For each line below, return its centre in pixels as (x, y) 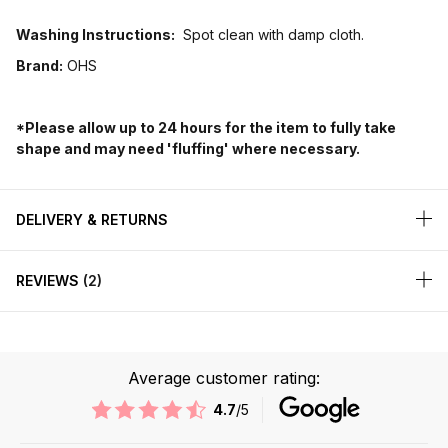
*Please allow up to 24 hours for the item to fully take (206, 128)
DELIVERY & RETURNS (92, 220)
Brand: (39, 66)
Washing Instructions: (95, 35)
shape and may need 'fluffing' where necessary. (188, 149)
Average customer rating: (224, 378)
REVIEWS (49, 281)
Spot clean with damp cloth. (269, 35)
